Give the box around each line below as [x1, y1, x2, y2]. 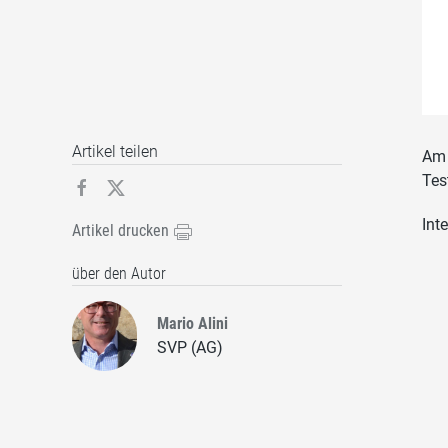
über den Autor [72, 264, 166, 284]
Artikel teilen [72, 142, 158, 162]
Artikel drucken [72, 221, 173, 241]
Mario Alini [156, 314, 228, 334]
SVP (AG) [156, 338, 223, 358]
